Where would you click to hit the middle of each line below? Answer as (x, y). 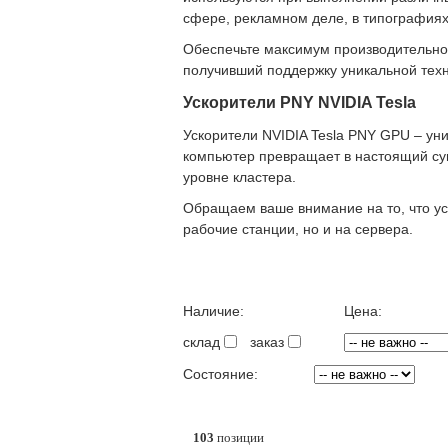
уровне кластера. (239, 177)
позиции (239, 437)
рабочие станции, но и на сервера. (298, 229)
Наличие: (213, 311)
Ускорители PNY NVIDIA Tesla (299, 102)
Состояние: (220, 374)
